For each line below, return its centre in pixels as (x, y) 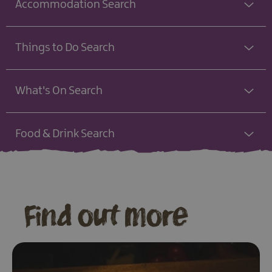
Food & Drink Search (65, 134)
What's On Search (59, 91)
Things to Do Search (65, 48)
